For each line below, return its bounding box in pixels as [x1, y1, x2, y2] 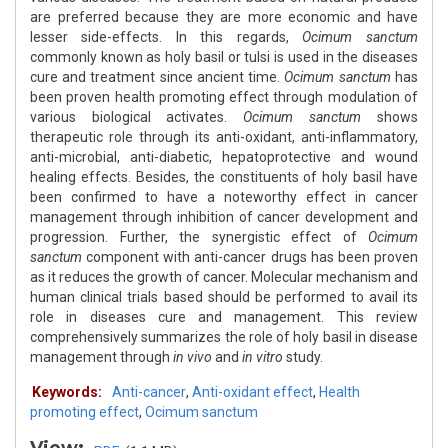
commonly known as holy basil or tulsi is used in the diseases [30, 49, 418, 66]
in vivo [170, 349, 215, 366]
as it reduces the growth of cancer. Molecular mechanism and [30, 269, 418, 286]
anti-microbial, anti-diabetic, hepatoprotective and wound [30, 149, 418, 166]
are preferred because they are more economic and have [30, 9, 418, 26]
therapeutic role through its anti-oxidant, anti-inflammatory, [30, 129, 418, 146]
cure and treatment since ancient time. [30, 69, 284, 86]
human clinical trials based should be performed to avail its [30, 289, 418, 306]
